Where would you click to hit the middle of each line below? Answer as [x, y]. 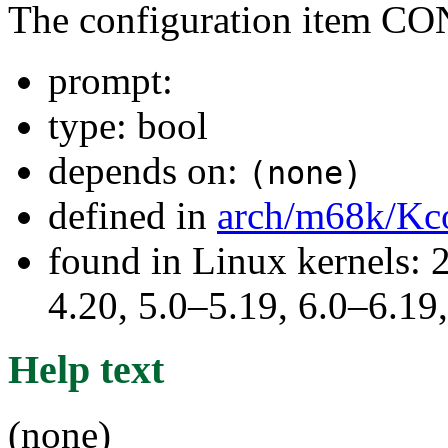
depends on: [148, 170]
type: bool [128, 125]
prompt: [110, 80]
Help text [86, 370]
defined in [132, 215]
